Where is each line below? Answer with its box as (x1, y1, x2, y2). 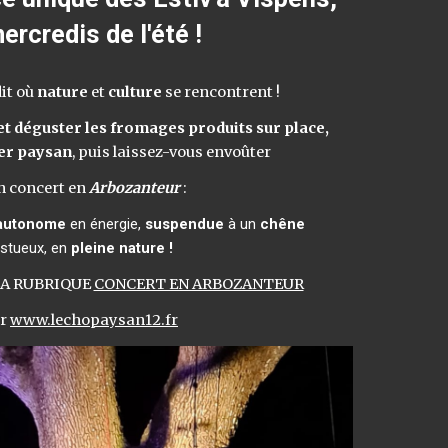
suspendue (145, 215, 224, 233)
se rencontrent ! (161, 83, 283, 101)
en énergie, (66, 215, 145, 233)
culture (104, 83, 162, 101)
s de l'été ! (85, 20, 202, 49)
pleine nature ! (70, 239, 173, 257)
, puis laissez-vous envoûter (71, 143, 274, 161)
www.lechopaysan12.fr (10, 311, 178, 329)
